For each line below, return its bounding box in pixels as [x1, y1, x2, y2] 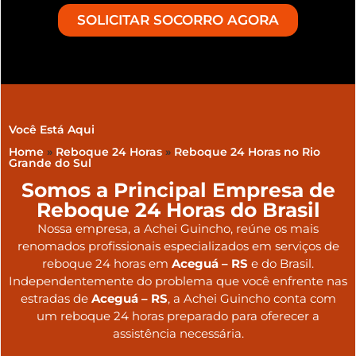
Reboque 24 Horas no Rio [174, 145, 320, 160]
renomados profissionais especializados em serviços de [17, 238, 339, 253]
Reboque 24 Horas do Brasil [36, 197, 320, 222]
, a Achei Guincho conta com [167, 290, 336, 306]
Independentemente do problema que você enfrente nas [9, 273, 347, 288]
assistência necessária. [112, 325, 244, 341]
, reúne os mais [230, 220, 319, 236]
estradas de [20, 290, 91, 306]
